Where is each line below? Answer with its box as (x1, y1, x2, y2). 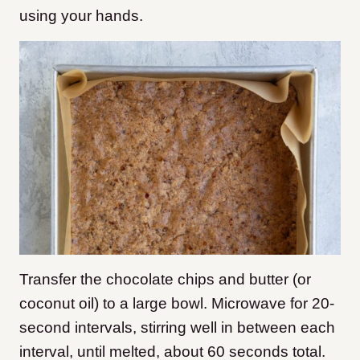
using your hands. (19, 6, 143, 24)
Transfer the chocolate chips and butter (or (19, 271, 311, 288)
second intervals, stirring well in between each (19, 319, 335, 337)
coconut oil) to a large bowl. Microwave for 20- (19, 295, 334, 313)
